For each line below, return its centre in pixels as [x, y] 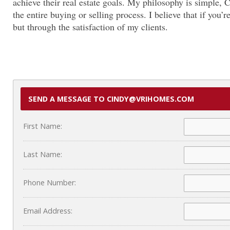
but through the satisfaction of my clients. [90, 26]
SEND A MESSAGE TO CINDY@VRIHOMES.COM [111, 99]
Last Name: [43, 154]
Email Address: [48, 210]
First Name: [43, 126]
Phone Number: [50, 182]
